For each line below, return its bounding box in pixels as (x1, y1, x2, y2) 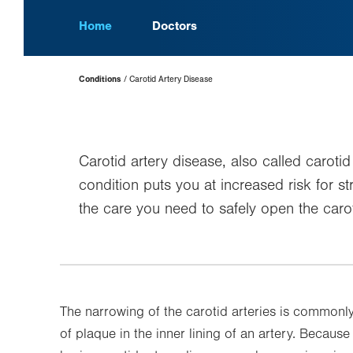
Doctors (152, 19, 197, 33)
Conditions (79, 74, 121, 84)
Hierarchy (79, 80, 135, 95)
